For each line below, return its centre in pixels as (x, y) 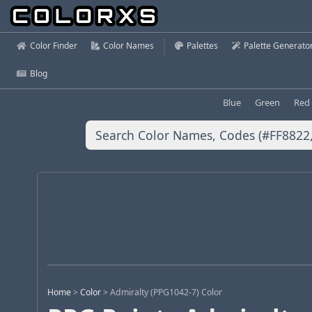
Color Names (128, 46)
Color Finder (54, 46)
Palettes (202, 46)
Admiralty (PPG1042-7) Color (166, 292)
